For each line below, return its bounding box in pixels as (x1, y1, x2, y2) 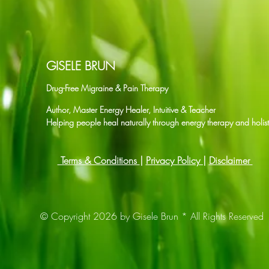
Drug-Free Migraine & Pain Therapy (46, 82, 168, 94)
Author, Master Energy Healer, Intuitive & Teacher (46, 104, 216, 115)
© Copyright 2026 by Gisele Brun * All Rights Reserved (40, 210, 264, 223)
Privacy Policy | (145, 154, 206, 167)
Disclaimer (208, 154, 253, 167)
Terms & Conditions (57, 154, 140, 167)
